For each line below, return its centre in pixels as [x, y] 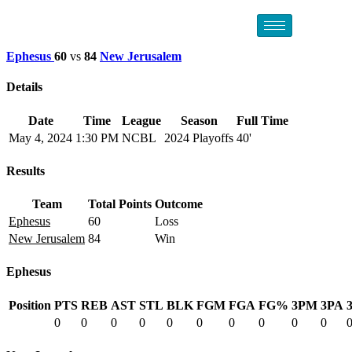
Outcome [179, 204]
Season [199, 120]
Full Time [262, 120]
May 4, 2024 [40, 137]
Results [26, 170]
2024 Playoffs [199, 137]
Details [24, 87]
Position [30, 305]
